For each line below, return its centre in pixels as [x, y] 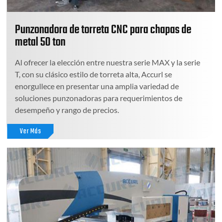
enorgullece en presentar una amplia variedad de [97, 86]
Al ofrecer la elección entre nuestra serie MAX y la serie [108, 62]
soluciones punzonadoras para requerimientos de [99, 98]
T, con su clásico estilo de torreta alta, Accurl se [94, 74]
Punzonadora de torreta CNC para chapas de [103, 30]
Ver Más [30, 131]
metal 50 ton [40, 42]
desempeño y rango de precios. [67, 110]
